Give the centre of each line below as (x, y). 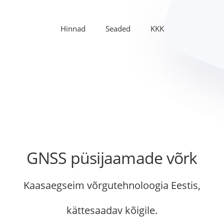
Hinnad (73, 28)
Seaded (118, 28)
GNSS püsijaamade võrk (112, 158)
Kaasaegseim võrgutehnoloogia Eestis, (112, 185)
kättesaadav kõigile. (112, 210)
